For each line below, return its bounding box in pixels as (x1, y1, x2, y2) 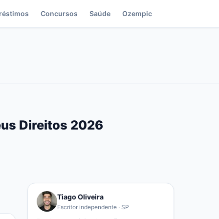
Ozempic (122, 9, 152, 18)
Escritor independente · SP (57, 203, 129, 211)
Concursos (41, 9, 78, 18)
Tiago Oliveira (57, 192, 104, 201)
